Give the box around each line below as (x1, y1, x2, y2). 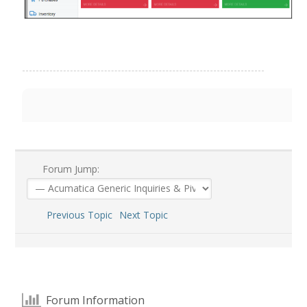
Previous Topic (40, 208, 112, 221)
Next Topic (119, 208, 173, 221)
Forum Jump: (39, 162, 99, 175)
